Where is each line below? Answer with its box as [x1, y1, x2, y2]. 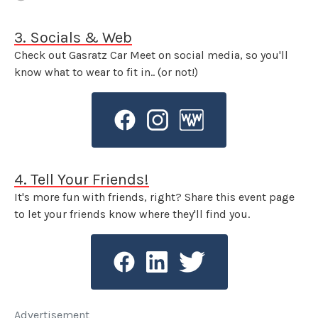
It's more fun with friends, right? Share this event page [14, 190, 295, 204]
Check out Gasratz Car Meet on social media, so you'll [14, 48, 288, 62]
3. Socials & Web [14, 28, 132, 46]
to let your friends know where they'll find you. [14, 207, 250, 221]
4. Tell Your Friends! [14, 170, 149, 188]
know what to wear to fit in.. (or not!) [14, 65, 198, 79]
